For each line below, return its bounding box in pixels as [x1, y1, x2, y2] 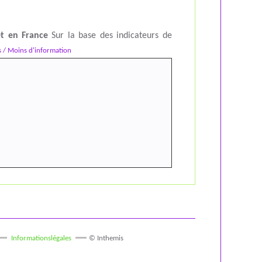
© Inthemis [88, 235, 123, 243]
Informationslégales [11, 235, 71, 243]
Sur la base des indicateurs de [48, 31, 172, 41]
